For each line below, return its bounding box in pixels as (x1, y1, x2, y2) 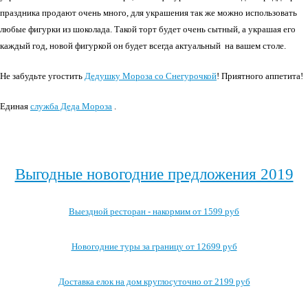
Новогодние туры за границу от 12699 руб (71, 241, 237, 252)
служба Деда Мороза (30, 101, 112, 111)
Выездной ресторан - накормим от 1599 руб (69, 206, 239, 217)
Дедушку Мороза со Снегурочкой (85, 71, 217, 81)
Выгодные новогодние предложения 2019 (14, 165, 294, 183)
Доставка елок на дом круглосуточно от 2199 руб (58, 276, 250, 287)
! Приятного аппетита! (217, 71, 303, 81)
